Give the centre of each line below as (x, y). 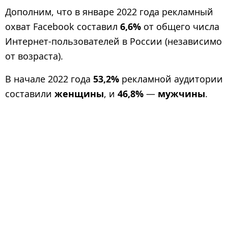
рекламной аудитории (171, 79)
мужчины (181, 94)
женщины (79, 94)
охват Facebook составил (63, 26)
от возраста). (34, 56)
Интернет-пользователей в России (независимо (113, 41)
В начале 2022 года (49, 79)
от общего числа (180, 26)
